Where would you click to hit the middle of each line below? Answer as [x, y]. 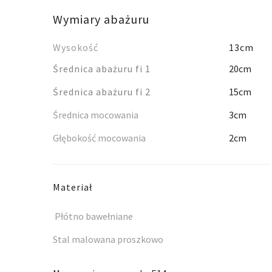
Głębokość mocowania [99, 138]
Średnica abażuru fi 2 [102, 92]
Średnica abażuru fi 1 [102, 69]
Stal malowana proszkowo [108, 239]
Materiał [73, 187]
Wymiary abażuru [101, 19]
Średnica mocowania [96, 115]
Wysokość [77, 47]
